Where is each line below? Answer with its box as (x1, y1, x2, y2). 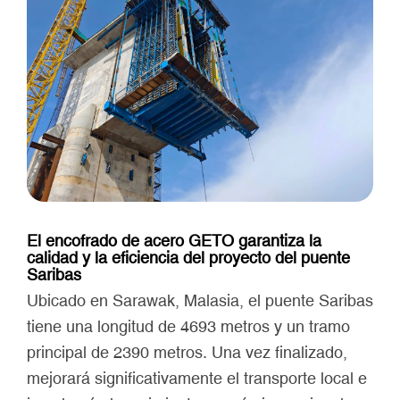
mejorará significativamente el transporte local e (27, 368, 367, 387)
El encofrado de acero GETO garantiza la (27, 230, 321, 250)
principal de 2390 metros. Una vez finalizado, (27, 342, 347, 362)
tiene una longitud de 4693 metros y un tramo (27, 316, 350, 336)
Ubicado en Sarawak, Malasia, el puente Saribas (27, 290, 373, 310)
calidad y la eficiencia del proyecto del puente (27, 247, 350, 267)
